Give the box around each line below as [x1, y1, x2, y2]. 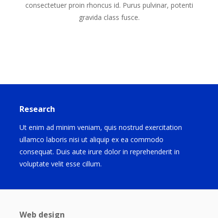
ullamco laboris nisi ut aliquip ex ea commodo [19, 135, 163, 144]
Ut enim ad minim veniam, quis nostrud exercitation [19, 123, 182, 132]
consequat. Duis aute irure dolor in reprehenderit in [19, 147, 180, 156]
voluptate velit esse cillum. [19, 159, 102, 168]
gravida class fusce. [78, 13, 140, 22]
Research [19, 104, 55, 114]
